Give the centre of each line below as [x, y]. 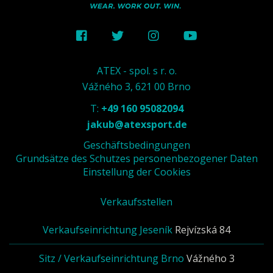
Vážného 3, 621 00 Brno [136, 86]
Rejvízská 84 [203, 229]
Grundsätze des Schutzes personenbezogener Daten [136, 158]
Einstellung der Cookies [136, 172]
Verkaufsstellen [136, 201]
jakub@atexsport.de [136, 124]
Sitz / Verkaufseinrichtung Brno [111, 258]
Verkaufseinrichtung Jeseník [108, 229]
